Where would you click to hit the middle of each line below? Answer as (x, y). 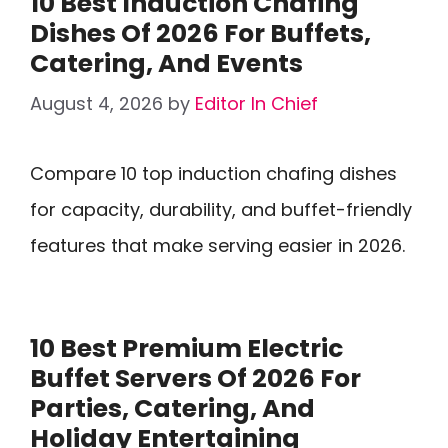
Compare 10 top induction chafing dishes (213, 173)
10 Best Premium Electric (186, 348)
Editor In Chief (256, 103)
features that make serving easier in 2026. (217, 245)
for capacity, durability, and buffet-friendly (221, 209)
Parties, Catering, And (172, 408)
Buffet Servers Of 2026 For (195, 378)
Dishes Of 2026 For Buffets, (200, 33)
